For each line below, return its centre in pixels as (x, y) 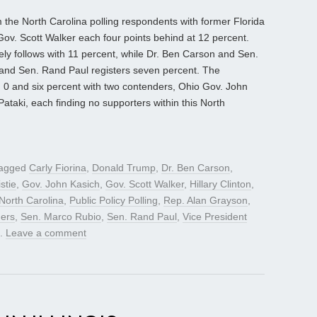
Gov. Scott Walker (145, 184)
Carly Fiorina (58, 168)
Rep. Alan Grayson (206, 201)
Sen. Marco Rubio (61, 217)
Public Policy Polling (114, 201)
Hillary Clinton (220, 184)
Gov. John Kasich (61, 184)
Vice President (215, 217)
